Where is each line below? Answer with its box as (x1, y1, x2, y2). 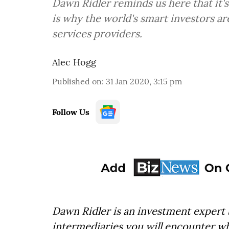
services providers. (52, 27, 142, 40)
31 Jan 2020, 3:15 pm (106, 76, 182, 86)
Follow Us (52, 107, 89, 117)
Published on (52, 76, 102, 86)
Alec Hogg (52, 56, 96, 68)
